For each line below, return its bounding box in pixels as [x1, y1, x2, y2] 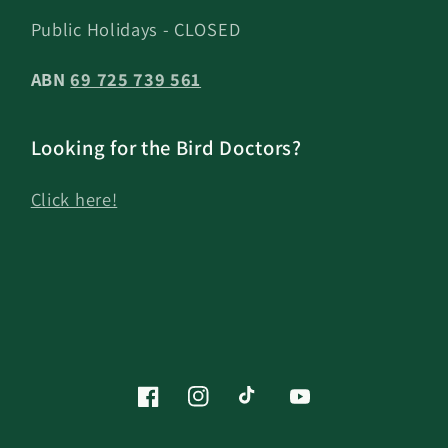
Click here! [30, 186, 118, 211]
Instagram [187, 397, 261, 419]
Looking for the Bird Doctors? [30, 133, 302, 161]
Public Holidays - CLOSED [30, 17, 241, 42]
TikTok [237, 397, 288, 419]
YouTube [288, 397, 353, 419]
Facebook [136, 397, 208, 419]
